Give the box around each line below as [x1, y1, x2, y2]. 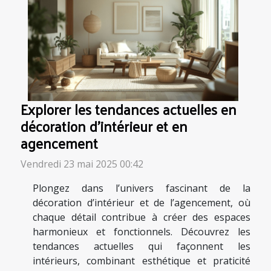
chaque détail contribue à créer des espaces [33, 211, 250, 224]
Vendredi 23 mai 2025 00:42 [21, 157, 143, 171]
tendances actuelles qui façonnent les [33, 240, 250, 253]
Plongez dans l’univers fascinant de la [33, 181, 250, 195]
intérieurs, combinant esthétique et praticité [33, 254, 250, 268]
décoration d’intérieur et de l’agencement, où [33, 196, 250, 210]
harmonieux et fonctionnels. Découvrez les [33, 225, 250, 239]
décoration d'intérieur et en [21, 113, 188, 140]
